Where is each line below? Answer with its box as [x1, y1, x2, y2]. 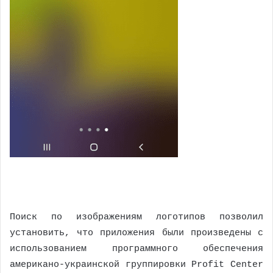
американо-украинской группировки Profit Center [10, 260, 263, 271]
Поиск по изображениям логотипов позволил [10, 212, 263, 223]
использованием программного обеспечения [10, 244, 263, 255]
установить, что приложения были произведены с [10, 228, 263, 239]
